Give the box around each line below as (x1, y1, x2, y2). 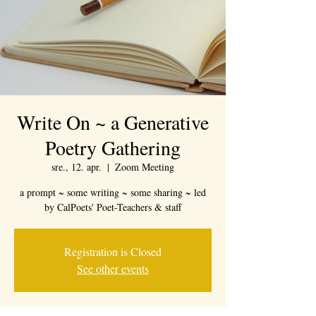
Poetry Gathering (45, 134, 181, 161)
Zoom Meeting (115, 160, 174, 174)
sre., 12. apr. (51, 160, 102, 174)
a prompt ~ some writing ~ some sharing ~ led (20, 186, 206, 199)
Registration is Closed (64, 244, 162, 259)
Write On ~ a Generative (17, 109, 209, 135)
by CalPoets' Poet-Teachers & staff (44, 200, 181, 214)
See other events (77, 261, 149, 276)
